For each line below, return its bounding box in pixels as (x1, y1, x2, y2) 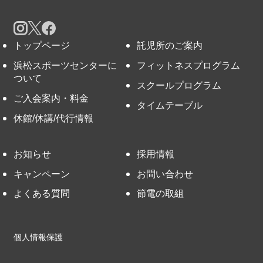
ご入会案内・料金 (13, 92, 89, 103)
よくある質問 (13, 188, 70, 199)
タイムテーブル (137, 99, 203, 110)
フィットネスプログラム (137, 60, 241, 71)
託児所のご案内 (137, 40, 203, 51)
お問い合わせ (137, 168, 194, 179)
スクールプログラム (137, 79, 222, 90)
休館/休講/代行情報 (13, 112, 93, 123)
